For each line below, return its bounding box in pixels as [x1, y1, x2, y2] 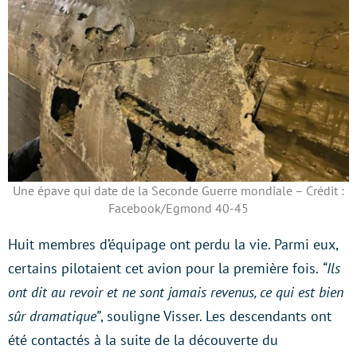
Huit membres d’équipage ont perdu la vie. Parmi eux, [8, 235, 338, 254]
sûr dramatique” [8, 307, 100, 326]
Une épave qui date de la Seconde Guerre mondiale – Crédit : [13, 182, 344, 199]
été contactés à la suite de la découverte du [8, 331, 278, 350]
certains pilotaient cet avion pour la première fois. [8, 259, 322, 278]
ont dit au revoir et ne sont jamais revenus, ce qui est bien [8, 283, 343, 302]
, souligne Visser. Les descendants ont [100, 307, 331, 326]
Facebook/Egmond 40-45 [108, 200, 249, 217]
